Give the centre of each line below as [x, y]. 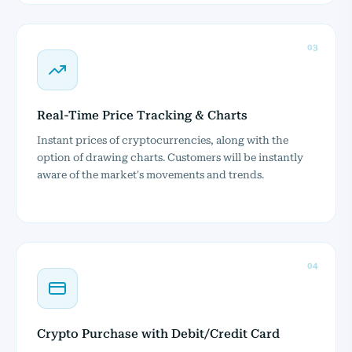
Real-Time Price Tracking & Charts [142, 115]
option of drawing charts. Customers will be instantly [170, 157]
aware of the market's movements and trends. [150, 174]
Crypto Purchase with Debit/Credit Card [158, 334]
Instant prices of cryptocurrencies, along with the [163, 139]
